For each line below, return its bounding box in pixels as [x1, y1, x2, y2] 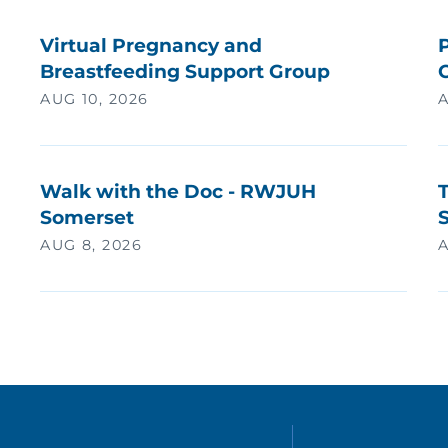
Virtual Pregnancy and [40, 34, 263, 58]
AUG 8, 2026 [40, 235, 143, 254]
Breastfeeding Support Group [40, 60, 331, 84]
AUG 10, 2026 [40, 90, 149, 109]
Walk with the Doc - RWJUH [40, 179, 317, 203]
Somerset [40, 205, 135, 229]
